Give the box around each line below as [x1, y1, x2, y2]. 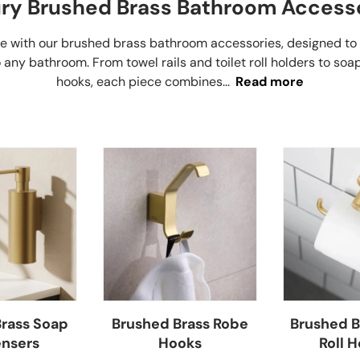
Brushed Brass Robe [112, 313, 248, 333]
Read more [235, 73, 304, 91]
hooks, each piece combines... [55, 73, 230, 91]
